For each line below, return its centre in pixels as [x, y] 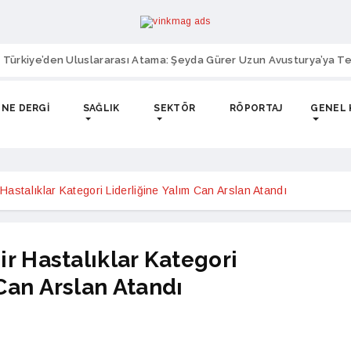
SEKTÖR [175, 108]
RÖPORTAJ [256, 108]
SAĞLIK [101, 108]
